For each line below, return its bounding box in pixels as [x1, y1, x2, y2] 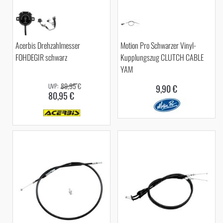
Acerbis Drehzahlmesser [15, 39, 80, 52]
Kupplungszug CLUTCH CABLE [120, 51, 204, 64]
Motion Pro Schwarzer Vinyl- [120, 39, 197, 52]
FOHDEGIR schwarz [15, 51, 67, 64]
